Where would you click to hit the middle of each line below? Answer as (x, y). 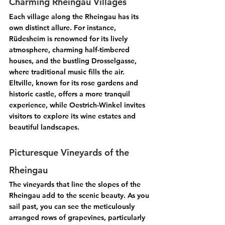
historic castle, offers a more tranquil (71, 94)
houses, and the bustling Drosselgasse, (74, 61)
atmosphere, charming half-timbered (70, 50)
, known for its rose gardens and (86, 83)
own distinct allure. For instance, (64, 28)
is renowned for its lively (87, 39)
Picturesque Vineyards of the (70, 153)
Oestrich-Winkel (96, 105)
